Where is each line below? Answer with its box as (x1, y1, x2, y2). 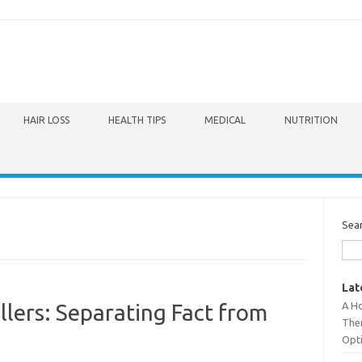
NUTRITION (284, 115, 338, 125)
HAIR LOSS (23, 115, 69, 125)
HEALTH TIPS (108, 115, 166, 125)
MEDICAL (204, 115, 246, 125)
